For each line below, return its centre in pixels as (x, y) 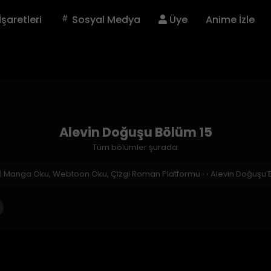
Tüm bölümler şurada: (135, 147)
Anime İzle (230, 20)
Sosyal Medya (105, 20)
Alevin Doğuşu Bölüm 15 (135, 132)
